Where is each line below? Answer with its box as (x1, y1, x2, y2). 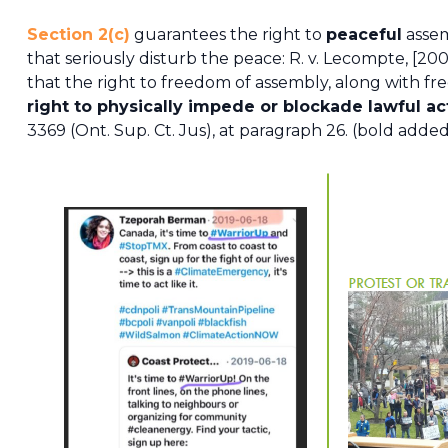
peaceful (325, 25, 402, 45)
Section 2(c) (26, 25, 130, 45)
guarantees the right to (129, 25, 326, 45)
